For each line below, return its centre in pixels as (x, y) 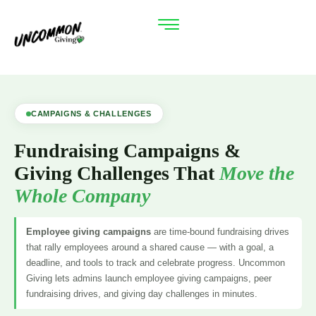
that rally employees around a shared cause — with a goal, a (150, 248)
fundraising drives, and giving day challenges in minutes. (142, 294)
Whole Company (82, 196)
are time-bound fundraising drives (220, 232)
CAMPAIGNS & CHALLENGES (91, 114)
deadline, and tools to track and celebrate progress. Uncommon (156, 263)
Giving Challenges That (117, 174)
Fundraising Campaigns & (127, 151)
